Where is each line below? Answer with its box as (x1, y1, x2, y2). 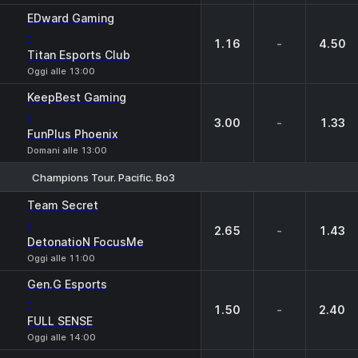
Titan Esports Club (27, 48, 130, 62)
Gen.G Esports (27, 277, 107, 291)
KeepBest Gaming (27, 90, 126, 104)
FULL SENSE (27, 314, 93, 328)
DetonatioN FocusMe (27, 235, 144, 249)
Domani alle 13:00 (27, 145, 107, 156)
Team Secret (27, 198, 98, 212)
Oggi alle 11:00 (27, 253, 95, 264)
